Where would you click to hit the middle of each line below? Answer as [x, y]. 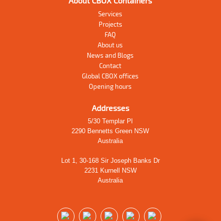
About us [110, 45]
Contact [110, 66]
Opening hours [110, 87]
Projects [110, 24]
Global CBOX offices [110, 76]
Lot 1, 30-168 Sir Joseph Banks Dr [110, 161]
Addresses [110, 108]
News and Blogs [110, 55]
